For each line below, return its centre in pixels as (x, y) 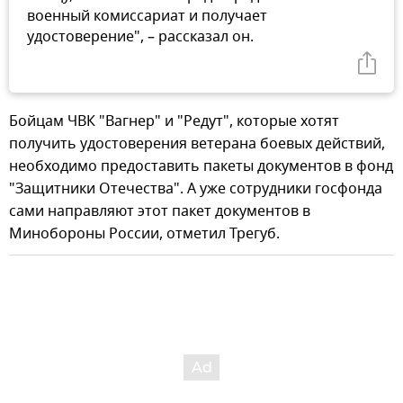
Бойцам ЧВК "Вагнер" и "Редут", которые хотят (174, 121)
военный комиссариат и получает (147, 16)
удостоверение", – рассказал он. (140, 36)
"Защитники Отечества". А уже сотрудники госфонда (196, 188)
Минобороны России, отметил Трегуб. (144, 233)
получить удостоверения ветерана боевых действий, (197, 143)
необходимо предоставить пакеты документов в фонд (201, 166)
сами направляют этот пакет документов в (160, 211)
